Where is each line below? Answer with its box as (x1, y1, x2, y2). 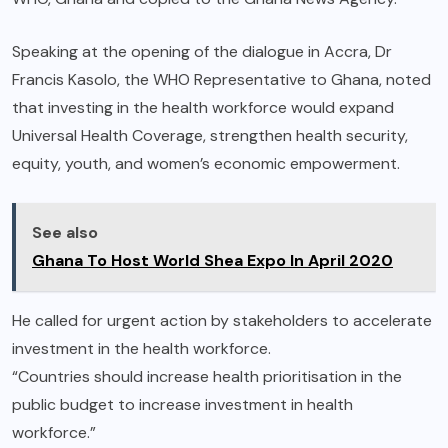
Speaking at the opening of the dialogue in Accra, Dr (12, 40, 392, 62)
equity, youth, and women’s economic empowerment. (12, 152, 406, 174)
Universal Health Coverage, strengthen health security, (12, 124, 408, 146)
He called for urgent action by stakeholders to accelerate (12, 309, 432, 331)
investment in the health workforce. (12, 337, 275, 359)
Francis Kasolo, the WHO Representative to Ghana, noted (12, 68, 431, 90)
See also (32, 221, 98, 243)
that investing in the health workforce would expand (12, 96, 394, 118)
